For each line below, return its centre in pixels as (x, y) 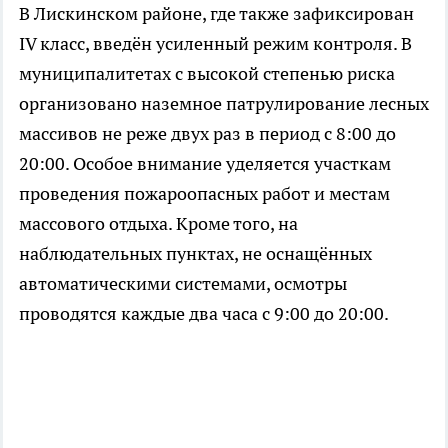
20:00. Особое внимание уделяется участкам (205, 163)
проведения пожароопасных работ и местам (204, 193)
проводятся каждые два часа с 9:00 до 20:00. (204, 313)
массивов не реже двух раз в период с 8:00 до (207, 133)
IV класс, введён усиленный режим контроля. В (215, 43)
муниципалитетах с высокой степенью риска (207, 73)
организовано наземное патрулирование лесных (224, 103)
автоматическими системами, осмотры (183, 283)
